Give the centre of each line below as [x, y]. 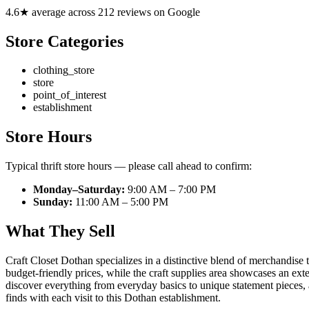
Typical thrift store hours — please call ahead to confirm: [129, 166]
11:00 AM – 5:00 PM [120, 202]
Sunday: [53, 202]
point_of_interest [70, 95]
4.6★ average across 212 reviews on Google [103, 12]
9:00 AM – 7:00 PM [170, 190]
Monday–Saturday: [79, 190]
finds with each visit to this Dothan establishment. [113, 298]
